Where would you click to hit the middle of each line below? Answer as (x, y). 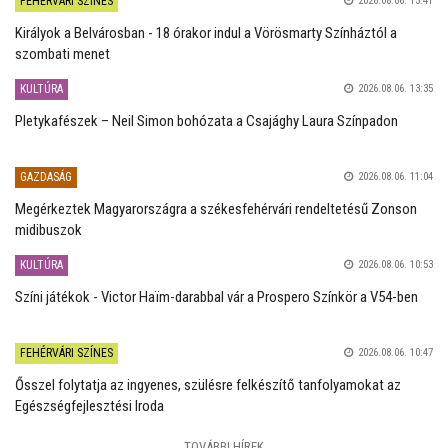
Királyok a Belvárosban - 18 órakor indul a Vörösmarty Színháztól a (206, 32)
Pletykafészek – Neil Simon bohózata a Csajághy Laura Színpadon (206, 120)
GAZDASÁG (46, 176)
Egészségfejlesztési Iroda (89, 405)
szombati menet (62, 53)
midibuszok (48, 229)
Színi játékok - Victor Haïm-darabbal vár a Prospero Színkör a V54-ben (216, 296)
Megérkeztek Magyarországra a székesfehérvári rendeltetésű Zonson (216, 208)
